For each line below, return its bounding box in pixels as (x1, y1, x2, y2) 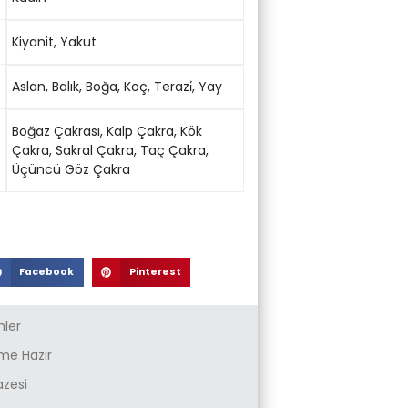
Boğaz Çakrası (11, 122, 100, 141)
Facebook (19, 265, 75, 280)
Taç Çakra (139, 141, 206, 160)
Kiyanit (11, 33, 54, 52)
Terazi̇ (153, 77, 192, 97)
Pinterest (128, 265, 181, 280)
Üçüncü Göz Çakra (11, 160, 130, 179)
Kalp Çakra (106, 122, 174, 141)
